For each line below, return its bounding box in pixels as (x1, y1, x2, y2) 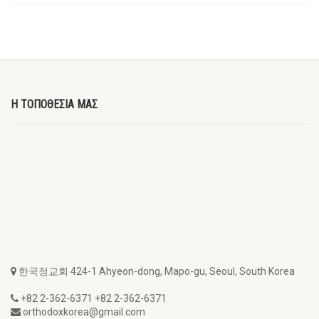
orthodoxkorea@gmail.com (21, 305, 145, 318)
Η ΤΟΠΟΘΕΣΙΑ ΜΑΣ (11, 97, 98, 111)
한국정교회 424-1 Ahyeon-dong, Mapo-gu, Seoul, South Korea (16, 265, 295, 277)
